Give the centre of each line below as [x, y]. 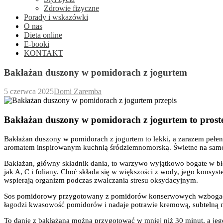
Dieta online [43, 35]
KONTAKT [44, 53]
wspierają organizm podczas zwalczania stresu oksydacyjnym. [101, 180]
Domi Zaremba [78, 92]
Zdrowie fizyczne [71, 8]
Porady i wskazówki [56, 17]
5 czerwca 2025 [29, 92]
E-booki [37, 44]
